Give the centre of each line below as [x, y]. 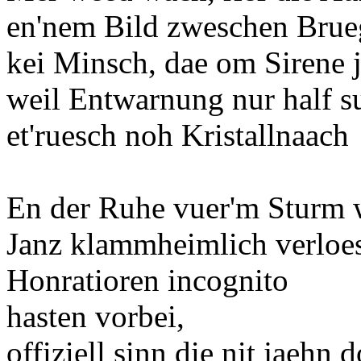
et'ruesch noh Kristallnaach [178, 135]
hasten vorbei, [95, 316]
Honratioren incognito [147, 280]
